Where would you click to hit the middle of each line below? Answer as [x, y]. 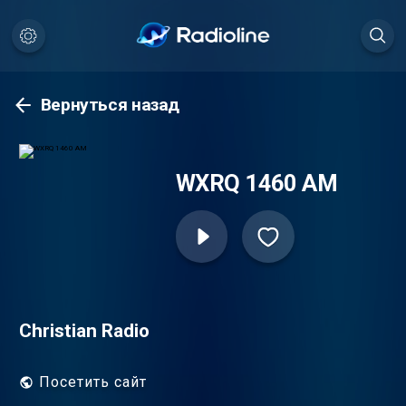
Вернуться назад [110, 105]
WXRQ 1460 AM [256, 184]
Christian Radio [84, 330]
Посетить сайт [93, 382]
